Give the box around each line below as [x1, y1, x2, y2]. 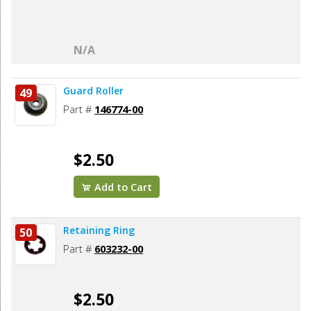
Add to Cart [92, 180, 153, 194]
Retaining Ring [63, 224, 135, 237]
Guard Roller [63, 84, 124, 98]
